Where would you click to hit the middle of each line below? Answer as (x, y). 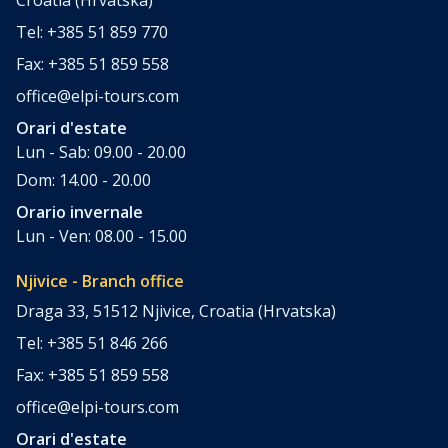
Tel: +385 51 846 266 (92, 342)
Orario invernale (79, 211)
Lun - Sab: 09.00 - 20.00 (101, 151)
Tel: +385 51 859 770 (92, 31)
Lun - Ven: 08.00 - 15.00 (101, 235)
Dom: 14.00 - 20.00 (83, 179)
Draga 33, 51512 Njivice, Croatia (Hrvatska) (176, 310)
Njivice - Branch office (100, 280)
